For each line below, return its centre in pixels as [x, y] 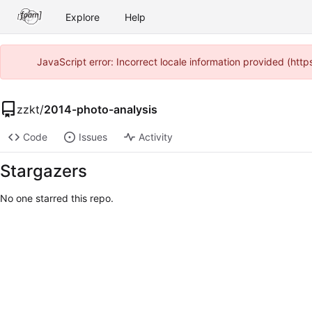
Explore [83, 17]
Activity [155, 137]
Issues [93, 137]
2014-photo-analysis [101, 109]
